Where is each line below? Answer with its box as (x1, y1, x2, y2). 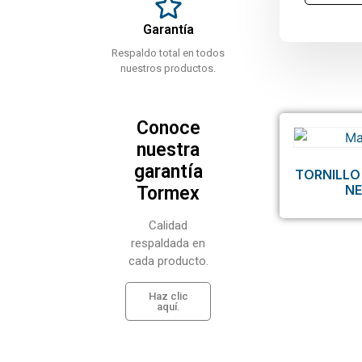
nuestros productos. (120, 62, 216, 74)
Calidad (149, 218, 187, 233)
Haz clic (148, 290, 188, 302)
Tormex (137, 183, 200, 204)
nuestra (137, 139, 200, 161)
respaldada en (131, 236, 205, 250)
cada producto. (128, 254, 208, 268)
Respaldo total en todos (112, 47, 225, 59)
